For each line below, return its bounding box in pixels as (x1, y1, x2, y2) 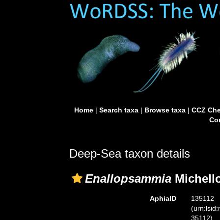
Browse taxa (144, 106, 186, 114)
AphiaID (149, 194, 176, 202)
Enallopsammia (85, 172, 171, 185)
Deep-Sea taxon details (69, 147, 190, 160)
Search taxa (99, 106, 138, 114)
